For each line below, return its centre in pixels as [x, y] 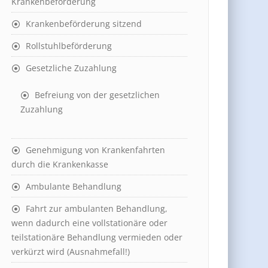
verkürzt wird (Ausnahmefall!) [71, 252]
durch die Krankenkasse [60, 165]
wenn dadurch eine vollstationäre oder [89, 223]
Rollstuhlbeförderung [69, 46]
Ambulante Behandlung [74, 187]
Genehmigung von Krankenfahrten [95, 150]
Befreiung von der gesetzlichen [97, 95]
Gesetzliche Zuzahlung [71, 68]
